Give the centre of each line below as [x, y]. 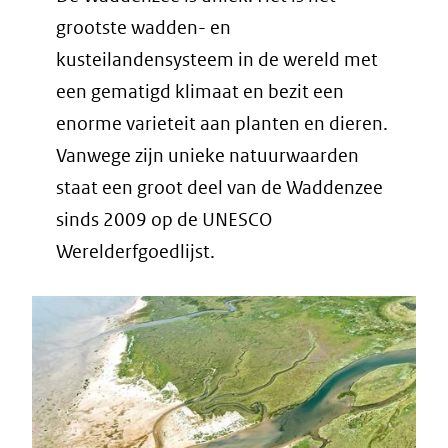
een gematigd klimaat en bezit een [200, 92]
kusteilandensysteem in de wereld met [217, 60]
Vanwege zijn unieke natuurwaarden [207, 156]
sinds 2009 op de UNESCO [164, 220]
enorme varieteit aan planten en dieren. [222, 124]
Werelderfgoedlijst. [135, 252]
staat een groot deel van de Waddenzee [219, 188]
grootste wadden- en [143, 28]
